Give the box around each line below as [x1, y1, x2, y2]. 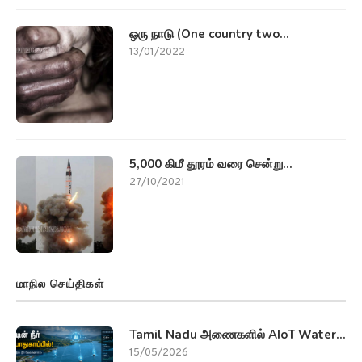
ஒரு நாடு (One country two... [129, 25, 289, 42]
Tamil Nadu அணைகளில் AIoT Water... [129, 326, 346, 343]
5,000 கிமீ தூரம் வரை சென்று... [129, 155, 293, 172]
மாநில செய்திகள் [16, 276, 104, 292]
